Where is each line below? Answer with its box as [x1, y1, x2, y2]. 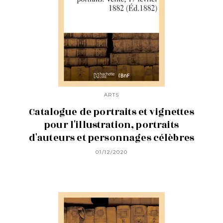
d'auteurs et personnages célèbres [28, 130, 195, 145]
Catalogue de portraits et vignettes [29, 105, 194, 119]
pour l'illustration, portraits [44, 117, 179, 132]
